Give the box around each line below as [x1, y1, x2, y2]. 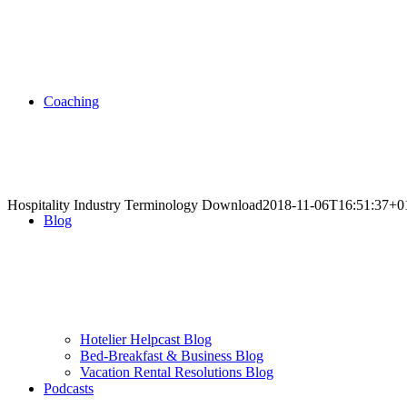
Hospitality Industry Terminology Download [7, 197, 263, 213]
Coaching [44, 94, 99, 109]
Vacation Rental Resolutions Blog [80, 364, 273, 380]
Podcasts [44, 381, 94, 396]
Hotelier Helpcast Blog [80, 332, 212, 347]
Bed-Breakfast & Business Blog [80, 348, 263, 363]
